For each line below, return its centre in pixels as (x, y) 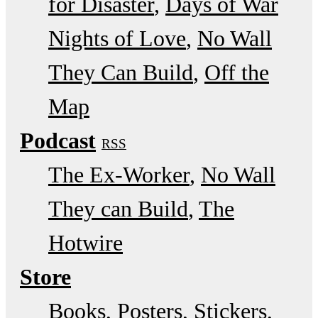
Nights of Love (117, 38)
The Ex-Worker (119, 174)
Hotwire (86, 242)
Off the (237, 72)
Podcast (58, 140)
